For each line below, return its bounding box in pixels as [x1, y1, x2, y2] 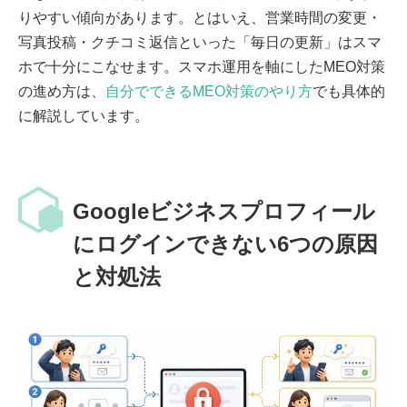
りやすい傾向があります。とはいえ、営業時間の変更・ [18, 10, 382, 26]
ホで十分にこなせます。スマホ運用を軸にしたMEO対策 [18, 59, 385, 75]
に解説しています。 [18, 108, 149, 124]
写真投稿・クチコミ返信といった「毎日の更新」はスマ [18, 35, 382, 51]
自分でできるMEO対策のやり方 [105, 84, 313, 100]
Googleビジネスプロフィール [73, 199, 375, 224]
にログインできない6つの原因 [73, 232, 378, 257]
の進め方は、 [18, 84, 105, 100]
